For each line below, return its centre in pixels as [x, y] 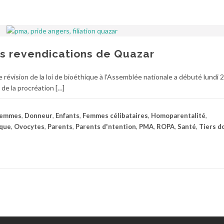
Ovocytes [29, 127]
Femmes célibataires [115, 116]
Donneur [38, 116]
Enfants [67, 116]
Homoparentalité [178, 116]
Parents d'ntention [106, 127]
